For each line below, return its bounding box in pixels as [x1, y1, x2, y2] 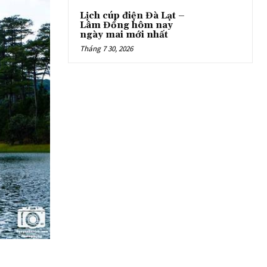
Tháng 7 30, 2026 [80, 43, 133, 54]
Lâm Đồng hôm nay [80, 19, 173, 31]
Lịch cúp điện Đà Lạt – [80, 10, 185, 21]
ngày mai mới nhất [80, 29, 168, 41]
